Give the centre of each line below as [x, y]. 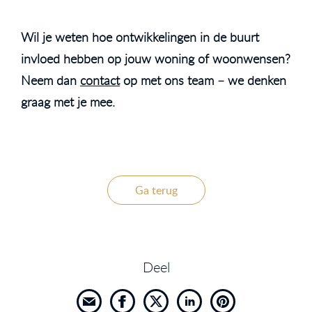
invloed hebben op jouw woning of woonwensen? [156, 58]
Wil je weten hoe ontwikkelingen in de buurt [140, 37]
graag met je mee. [68, 101]
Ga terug [156, 190]
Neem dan [50, 80]
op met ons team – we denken [203, 80]
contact [100, 80]
